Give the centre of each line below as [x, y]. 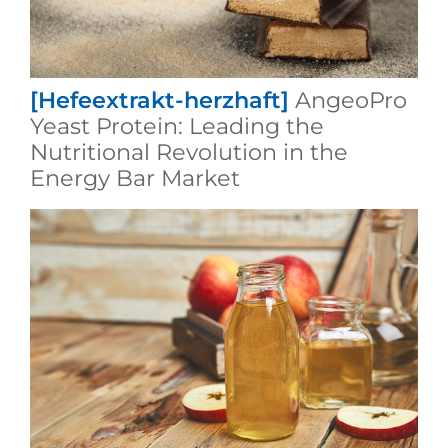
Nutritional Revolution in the [188, 152]
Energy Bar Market [134, 178]
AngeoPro [350, 100]
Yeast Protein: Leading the [176, 126]
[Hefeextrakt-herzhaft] [159, 100]
